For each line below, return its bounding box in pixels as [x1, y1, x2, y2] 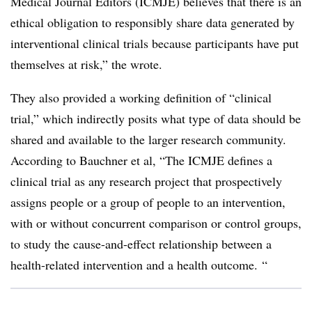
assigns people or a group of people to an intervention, [10, 194, 286, 210]
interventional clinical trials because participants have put [10, 35, 299, 52]
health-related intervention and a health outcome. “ [10, 256, 267, 273]
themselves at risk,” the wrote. [10, 56, 162, 72]
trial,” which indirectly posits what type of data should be [10, 110, 301, 127]
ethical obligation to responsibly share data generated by [10, 14, 295, 31]
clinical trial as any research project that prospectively [10, 173, 282, 189]
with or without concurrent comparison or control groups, [10, 214, 302, 231]
